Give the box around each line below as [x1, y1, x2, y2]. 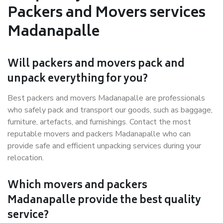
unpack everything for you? [7, 71, 148, 88]
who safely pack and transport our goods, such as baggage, [7, 105, 213, 115]
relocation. [7, 152, 44, 163]
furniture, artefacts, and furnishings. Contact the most [7, 116, 191, 127]
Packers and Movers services [7, 1, 206, 26]
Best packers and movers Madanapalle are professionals [7, 93, 205, 104]
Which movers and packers [7, 177, 147, 195]
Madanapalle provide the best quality [7, 192, 201, 210]
